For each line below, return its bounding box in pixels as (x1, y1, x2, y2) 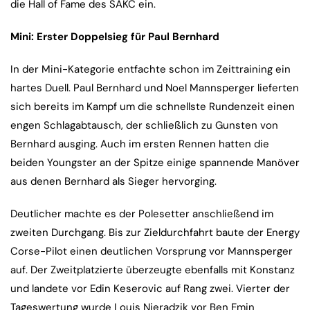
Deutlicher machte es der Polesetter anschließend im (10, 207, 273, 221)
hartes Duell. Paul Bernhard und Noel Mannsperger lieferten (10, 81, 299, 95)
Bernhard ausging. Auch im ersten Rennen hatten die (10, 137, 269, 152)
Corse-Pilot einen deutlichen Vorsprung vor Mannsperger (10, 244, 293, 259)
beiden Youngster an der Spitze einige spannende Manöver (10, 156, 300, 170)
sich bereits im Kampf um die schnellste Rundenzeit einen (10, 100, 295, 114)
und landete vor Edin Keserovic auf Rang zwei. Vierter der (10, 282, 290, 296)
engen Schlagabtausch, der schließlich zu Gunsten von (10, 118, 278, 133)
